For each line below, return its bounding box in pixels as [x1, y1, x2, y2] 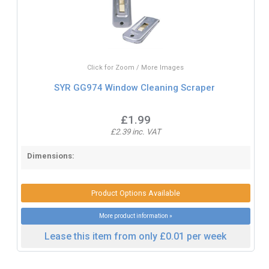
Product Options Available [91, 188, 180, 198]
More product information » [98, 212, 172, 219]
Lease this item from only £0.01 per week [44, 230, 227, 242]
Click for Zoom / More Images [87, 63, 184, 71]
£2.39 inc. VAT [110, 127, 161, 136]
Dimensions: [26, 151, 74, 160]
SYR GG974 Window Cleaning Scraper [53, 82, 215, 94]
